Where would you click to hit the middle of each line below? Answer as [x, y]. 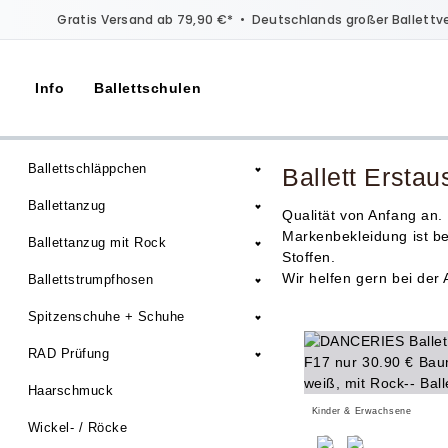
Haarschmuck [71, 390]
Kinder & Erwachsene [361, 411]
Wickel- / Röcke [78, 427]
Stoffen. [309, 257]
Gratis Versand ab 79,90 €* [145, 19]
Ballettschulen [148, 87]
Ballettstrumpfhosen [91, 279]
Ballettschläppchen [87, 168]
